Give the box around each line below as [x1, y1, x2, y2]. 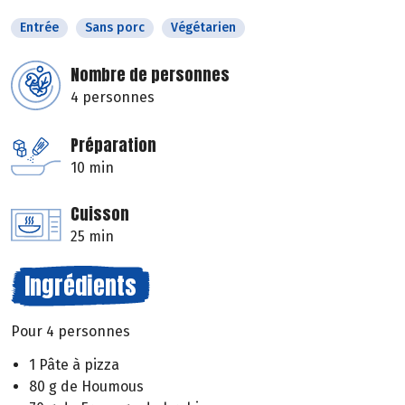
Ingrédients [24, 268, 137, 305]
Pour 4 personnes [11, 323, 130, 341]
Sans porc [85, 20, 145, 36]
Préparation [71, 133, 156, 158]
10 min [71, 159, 114, 177]
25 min [71, 228, 114, 246]
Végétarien [171, 20, 236, 36]
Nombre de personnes [71, 62, 230, 88]
